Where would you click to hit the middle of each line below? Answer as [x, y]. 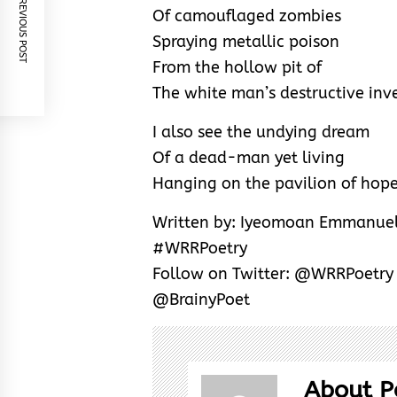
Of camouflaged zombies [247, 16]
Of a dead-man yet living [249, 157]
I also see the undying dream [261, 132]
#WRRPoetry [200, 248]
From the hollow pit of [237, 67]
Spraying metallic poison [246, 41]
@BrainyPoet [201, 299]
